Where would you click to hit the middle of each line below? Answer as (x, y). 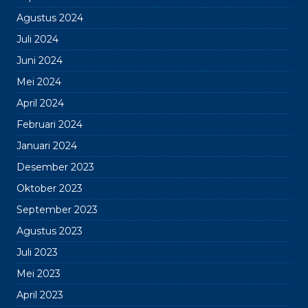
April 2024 (40, 103)
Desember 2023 (55, 167)
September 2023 (57, 210)
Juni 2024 (40, 60)
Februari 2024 (49, 124)
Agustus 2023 (49, 231)
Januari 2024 (47, 146)
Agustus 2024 (50, 18)
